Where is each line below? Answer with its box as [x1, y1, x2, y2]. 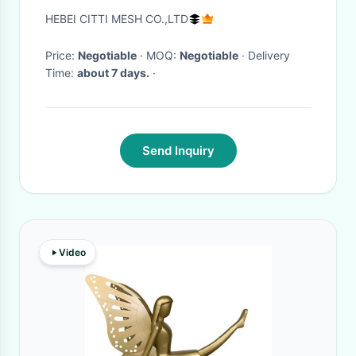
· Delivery [238, 48, 248, 62]
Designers [45, 23, 132, 44]
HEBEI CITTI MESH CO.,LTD [45, 12, 188, 25]
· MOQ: [146, 48, 180, 62]
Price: [45, 48, 78, 62]
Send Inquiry [141, 143, 215, 158]
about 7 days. [77, 66, 149, 79]
